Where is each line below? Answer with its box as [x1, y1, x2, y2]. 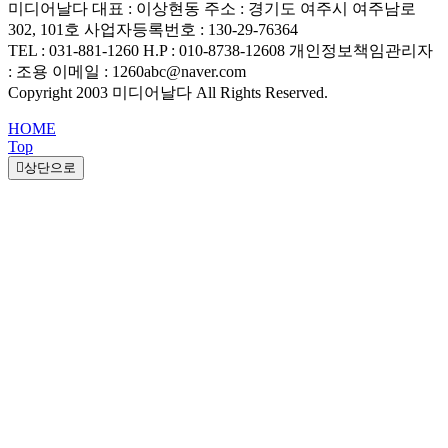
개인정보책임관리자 [289, 41, 433, 59]
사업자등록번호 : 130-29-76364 [84, 20, 298, 38]
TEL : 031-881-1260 [8, 41, 139, 59]
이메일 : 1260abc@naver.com [52, 62, 246, 80]
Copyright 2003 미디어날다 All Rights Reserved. [8, 83, 328, 101]
